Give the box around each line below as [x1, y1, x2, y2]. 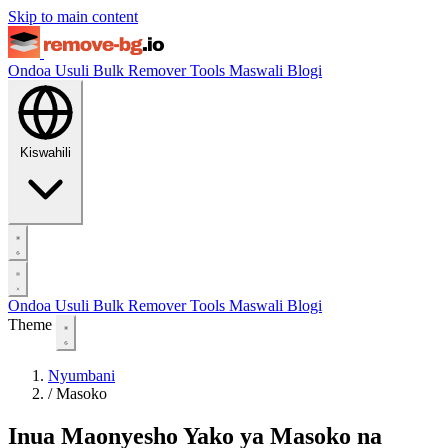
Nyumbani [48, 367, 115, 384]
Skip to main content [8, 8, 138, 25]
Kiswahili [20, 145, 71, 160]
